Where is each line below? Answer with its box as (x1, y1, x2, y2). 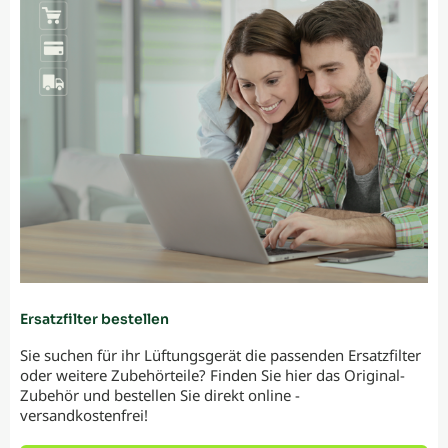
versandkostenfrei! (20, 404, 148, 425)
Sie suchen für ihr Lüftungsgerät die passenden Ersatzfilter (20, 344, 421, 365)
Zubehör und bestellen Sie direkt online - (20, 384, 300, 405)
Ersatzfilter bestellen (20, 309, 169, 328)
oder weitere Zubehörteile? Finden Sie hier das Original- (20, 364, 405, 385)
